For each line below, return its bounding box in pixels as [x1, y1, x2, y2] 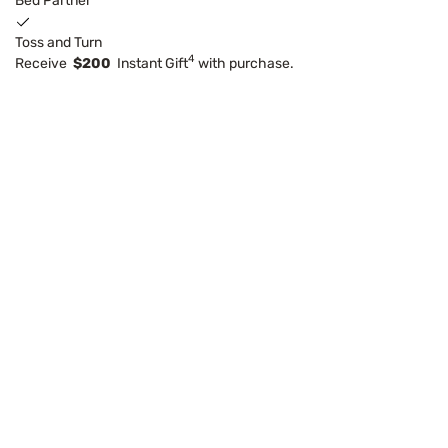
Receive [15, 54, 73, 72]
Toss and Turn [15, 33, 102, 51]
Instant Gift [111, 54, 188, 72]
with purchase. [195, 54, 294, 72]
